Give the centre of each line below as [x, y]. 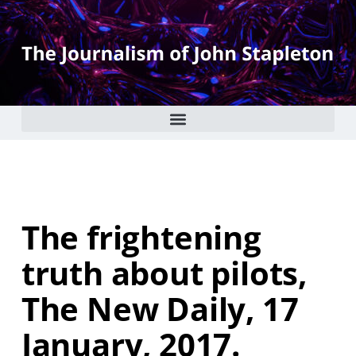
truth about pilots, [164, 273]
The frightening [141, 237]
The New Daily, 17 [160, 309]
